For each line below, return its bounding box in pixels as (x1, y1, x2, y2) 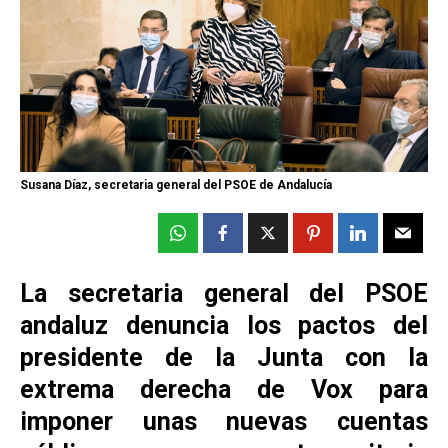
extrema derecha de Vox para (20, 374, 428, 404)
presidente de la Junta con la (20, 342, 428, 372)
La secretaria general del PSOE (20, 278, 428, 308)
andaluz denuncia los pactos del (20, 310, 428, 340)
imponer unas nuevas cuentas (20, 406, 428, 436)
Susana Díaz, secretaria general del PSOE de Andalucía (20, 177, 332, 192)
